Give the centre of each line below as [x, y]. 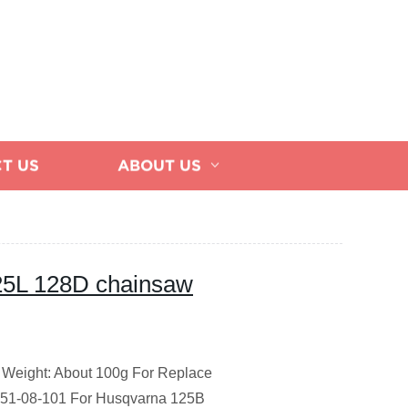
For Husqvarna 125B [138, 398]
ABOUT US [159, 166]
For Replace [172, 373]
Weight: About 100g [65, 373]
